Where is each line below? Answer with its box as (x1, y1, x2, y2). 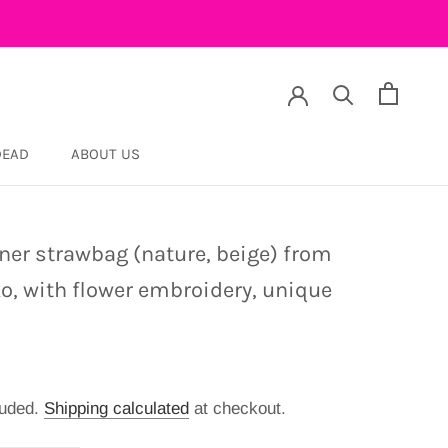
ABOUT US (70, 145, 140, 163)
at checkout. (189, 399, 286, 418)
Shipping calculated (44, 399, 189, 418)
